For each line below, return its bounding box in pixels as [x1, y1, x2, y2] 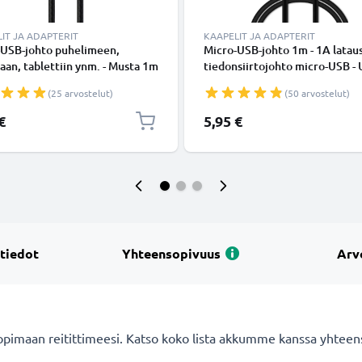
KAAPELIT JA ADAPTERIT [204, 29, 315, 42]
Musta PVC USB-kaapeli [204, 74, 325, 90]
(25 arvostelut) [48, 86, 113, 99]
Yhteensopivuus [122, 245, 221, 262]
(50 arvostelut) [284, 86, 350, 99]
